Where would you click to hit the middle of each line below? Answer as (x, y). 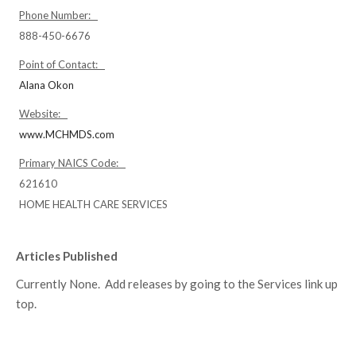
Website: (43, 114)
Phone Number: (58, 15)
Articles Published (67, 256)
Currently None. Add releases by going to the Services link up (177, 284)
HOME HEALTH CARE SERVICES (93, 204)
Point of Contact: (62, 64)
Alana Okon (46, 85)
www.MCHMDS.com (67, 134)
